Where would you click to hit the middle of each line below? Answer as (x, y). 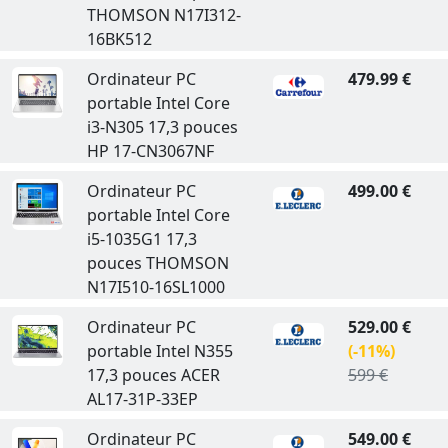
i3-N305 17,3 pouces (162, 127)
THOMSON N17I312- (163, 15)
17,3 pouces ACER (153, 375)
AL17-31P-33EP (142, 399)
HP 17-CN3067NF (150, 151)
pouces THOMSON (157, 263)
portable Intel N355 (159, 351)
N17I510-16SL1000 (155, 287)
